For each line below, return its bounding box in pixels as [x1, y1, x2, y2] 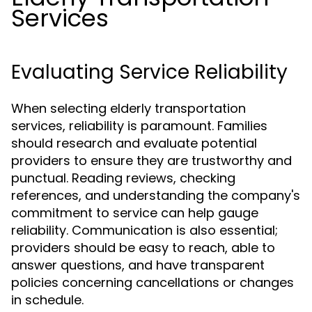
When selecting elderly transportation [11, 100, 246, 117]
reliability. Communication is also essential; [11, 221, 278, 239]
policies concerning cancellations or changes [11, 274, 294, 291]
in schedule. [11, 291, 84, 309]
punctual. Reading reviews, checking [11, 169, 235, 187]
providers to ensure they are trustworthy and [11, 152, 292, 169]
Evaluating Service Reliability [11, 58, 288, 86]
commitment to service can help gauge [11, 204, 258, 221]
